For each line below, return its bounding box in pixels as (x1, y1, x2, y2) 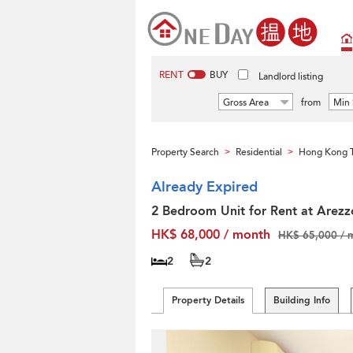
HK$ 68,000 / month (151, 226, 270, 243)
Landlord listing (258, 70, 323, 83)
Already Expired (151, 177, 258, 197)
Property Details (172, 294, 244, 307)
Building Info (273, 294, 330, 307)
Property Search (151, 146, 219, 158)
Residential (236, 146, 282, 158)
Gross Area (223, 96, 269, 109)
